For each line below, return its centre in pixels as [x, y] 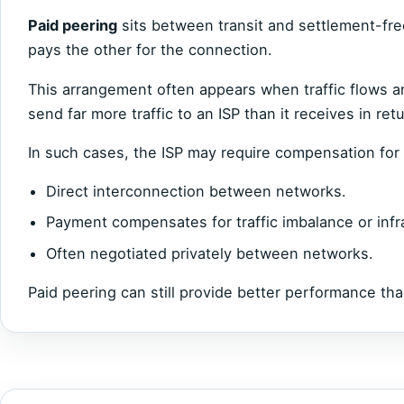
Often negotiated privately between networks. [210, 253]
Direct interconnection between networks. [196, 192]
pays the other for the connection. [150, 50]
